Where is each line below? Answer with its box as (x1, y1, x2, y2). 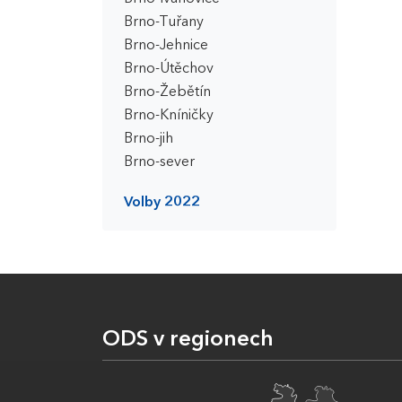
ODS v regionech (102, 329, 274, 351)
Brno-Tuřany (124, 15, 204, 30)
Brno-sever (124, 155, 195, 170)
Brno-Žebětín (124, 85, 211, 100)
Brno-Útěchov (124, 62, 214, 76)
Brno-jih (124, 132, 173, 146)
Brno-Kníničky (124, 109, 214, 123)
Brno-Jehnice (124, 39, 208, 53)
